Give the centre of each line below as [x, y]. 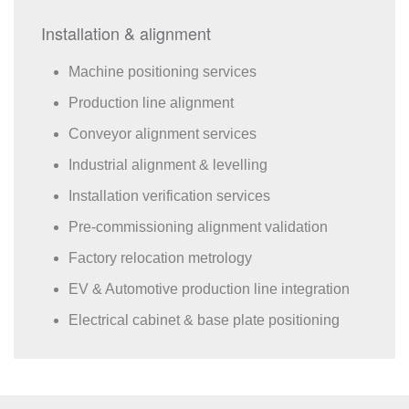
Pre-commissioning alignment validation [198, 227]
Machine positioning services [163, 72]
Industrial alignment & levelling [168, 165]
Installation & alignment [126, 33]
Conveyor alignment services [163, 134]
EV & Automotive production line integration [209, 289]
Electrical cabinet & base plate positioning [204, 320]
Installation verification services [169, 196]
